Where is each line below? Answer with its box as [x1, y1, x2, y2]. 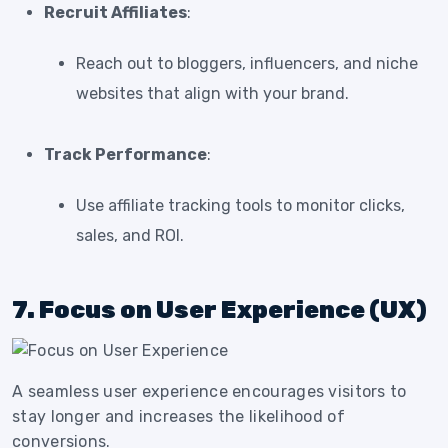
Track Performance [44, 144, 207, 164]
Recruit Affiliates [44, 2, 187, 22]
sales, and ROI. [76, 225, 184, 245]
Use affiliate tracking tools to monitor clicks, [76, 195, 405, 215]
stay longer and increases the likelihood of [12, 407, 345, 427]
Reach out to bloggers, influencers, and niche [76, 53, 418, 73]
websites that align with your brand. [76, 83, 349, 103]
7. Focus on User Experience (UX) [12, 295, 427, 324]
